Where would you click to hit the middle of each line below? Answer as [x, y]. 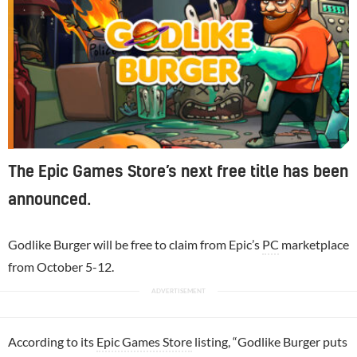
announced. [49, 200]
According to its [52, 341]
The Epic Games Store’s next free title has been [178, 172]
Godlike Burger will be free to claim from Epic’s [135, 244]
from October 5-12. [61, 266]
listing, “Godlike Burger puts [270, 341]
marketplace [314, 244]
